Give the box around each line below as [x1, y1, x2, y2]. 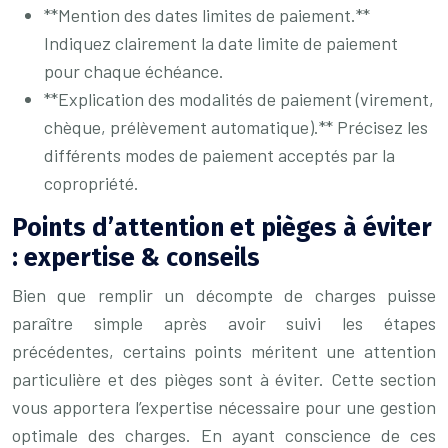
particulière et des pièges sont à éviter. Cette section [12, 368, 436, 390]
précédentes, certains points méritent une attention [12, 340, 436, 362]
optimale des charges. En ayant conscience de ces [12, 424, 436, 446]
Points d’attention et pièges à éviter [12, 213, 432, 243]
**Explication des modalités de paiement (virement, [44, 88, 434, 110]
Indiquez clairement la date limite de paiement [44, 32, 398, 54]
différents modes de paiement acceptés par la [44, 144, 395, 166]
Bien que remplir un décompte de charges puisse [12, 284, 436, 306]
